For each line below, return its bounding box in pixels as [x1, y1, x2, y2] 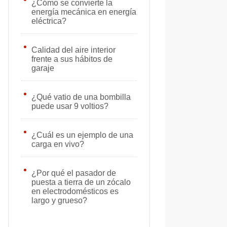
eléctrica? [31, 17, 66, 25]
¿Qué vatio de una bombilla [31, 93, 131, 101]
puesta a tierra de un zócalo [31, 178, 131, 186]
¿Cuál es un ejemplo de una [31, 131, 133, 139]
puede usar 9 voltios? [31, 102, 108, 110]
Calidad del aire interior [31, 46, 116, 54]
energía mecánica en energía [31, 8, 136, 16]
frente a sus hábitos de [31, 55, 112, 63]
